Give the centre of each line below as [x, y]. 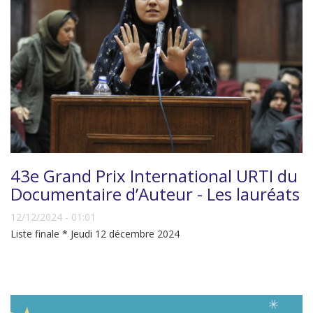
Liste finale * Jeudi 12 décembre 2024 [95, 234]
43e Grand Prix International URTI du [154, 176]
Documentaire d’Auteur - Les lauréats [155, 194]
